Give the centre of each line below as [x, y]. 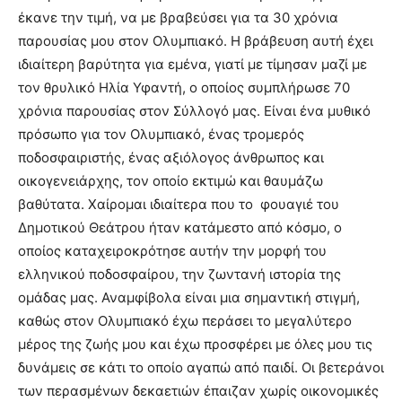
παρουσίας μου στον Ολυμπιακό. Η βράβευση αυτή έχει [196, 41]
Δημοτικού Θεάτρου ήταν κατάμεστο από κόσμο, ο [180, 227]
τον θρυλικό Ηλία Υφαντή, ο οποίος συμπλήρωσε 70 [184, 87]
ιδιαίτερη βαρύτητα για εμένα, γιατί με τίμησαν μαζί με [192, 64]
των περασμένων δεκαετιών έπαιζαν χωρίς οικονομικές [198, 391]
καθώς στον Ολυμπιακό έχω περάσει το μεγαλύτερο [185, 321]
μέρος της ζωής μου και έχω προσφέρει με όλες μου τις [195, 344]
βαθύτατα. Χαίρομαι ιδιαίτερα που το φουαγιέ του [179, 204]
